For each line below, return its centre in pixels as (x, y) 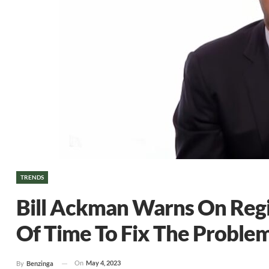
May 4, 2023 (103, 263)
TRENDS (32, 177)
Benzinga (40, 264)
